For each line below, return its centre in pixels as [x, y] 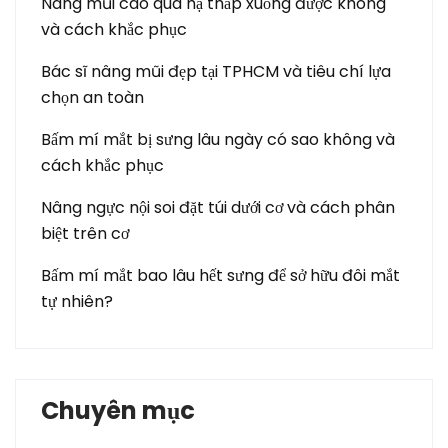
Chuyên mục [118, 410]
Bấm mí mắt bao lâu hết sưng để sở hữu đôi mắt [220, 275]
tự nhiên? [77, 301]
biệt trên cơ [85, 233]
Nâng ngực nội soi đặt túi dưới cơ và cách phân [218, 207]
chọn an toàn [92, 97]
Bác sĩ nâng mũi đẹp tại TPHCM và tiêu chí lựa [216, 71]
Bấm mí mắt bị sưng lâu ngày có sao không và [218, 139]
